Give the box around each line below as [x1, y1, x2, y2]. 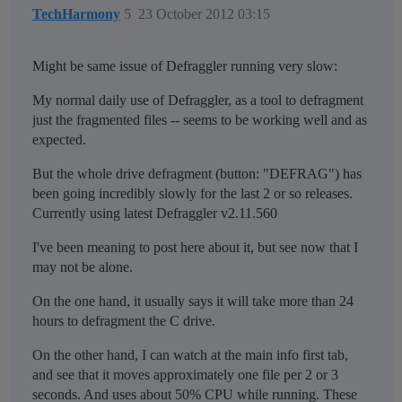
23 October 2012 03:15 [138, 6, 270, 22]
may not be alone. [32, 259, 133, 275]
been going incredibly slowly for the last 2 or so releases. [32, 186, 353, 202]
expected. [32, 132, 86, 148]
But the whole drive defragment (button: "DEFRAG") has [32, 166, 362, 182]
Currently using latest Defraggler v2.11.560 [32, 205, 277, 222]
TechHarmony [32, 6, 120, 22]
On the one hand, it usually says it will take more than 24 [32, 293, 354, 310]
